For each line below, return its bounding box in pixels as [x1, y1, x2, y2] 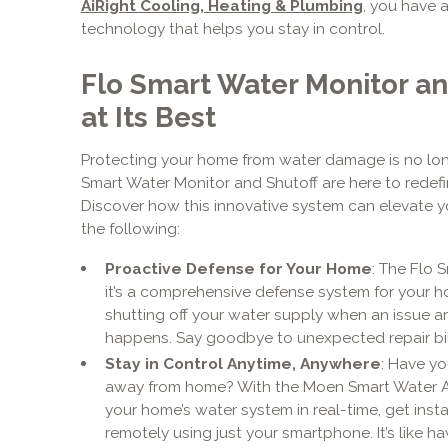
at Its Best [80, 100, 216, 133]
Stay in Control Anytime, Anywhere [104, 354, 381, 374]
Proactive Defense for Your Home [104, 258, 372, 278]
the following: [80, 218, 180, 238]
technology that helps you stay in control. [80, 19, 385, 39]
